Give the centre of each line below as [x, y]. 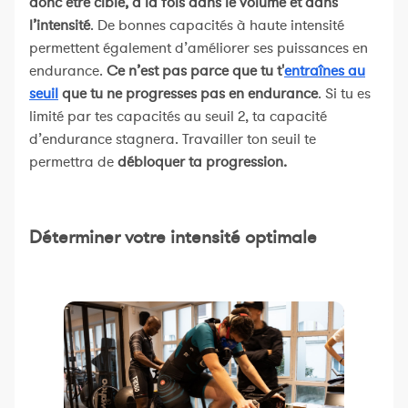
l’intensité [60, 26]
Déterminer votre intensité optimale [173, 238]
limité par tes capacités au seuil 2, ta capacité [178, 117]
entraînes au [325, 71]
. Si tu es [344, 94]
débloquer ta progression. [202, 163]
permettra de [73, 163]
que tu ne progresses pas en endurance [188, 94]
